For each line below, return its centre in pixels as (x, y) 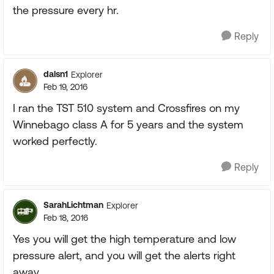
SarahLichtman (73, 205)
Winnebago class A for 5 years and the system (128, 124)
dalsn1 (56, 74)
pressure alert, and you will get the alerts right (124, 255)
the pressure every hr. (66, 10)
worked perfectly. (55, 141)
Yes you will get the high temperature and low (124, 239)
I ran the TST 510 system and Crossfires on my (126, 108)
